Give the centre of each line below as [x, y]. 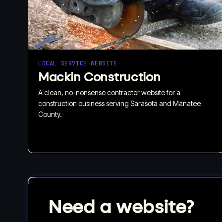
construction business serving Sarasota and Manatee [119, 103]
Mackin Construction [99, 77]
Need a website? [121, 207]
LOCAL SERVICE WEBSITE [78, 63]
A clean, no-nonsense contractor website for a [109, 92]
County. [50, 114]
